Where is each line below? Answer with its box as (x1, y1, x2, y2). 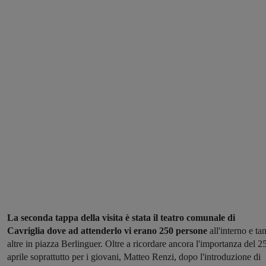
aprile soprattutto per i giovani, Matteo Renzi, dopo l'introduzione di (7, 252, 261, 262)
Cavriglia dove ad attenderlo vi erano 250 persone (7, 226, 210, 236)
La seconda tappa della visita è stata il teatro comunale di (7, 213, 235, 223)
